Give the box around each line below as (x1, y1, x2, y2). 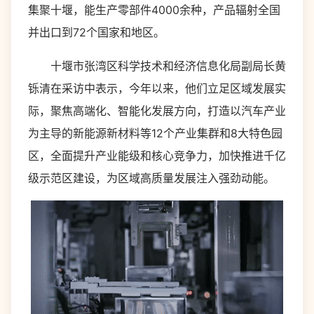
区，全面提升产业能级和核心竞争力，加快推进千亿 (28, 149, 286, 163)
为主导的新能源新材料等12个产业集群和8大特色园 (28, 126, 282, 140)
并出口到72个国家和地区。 (28, 25, 165, 39)
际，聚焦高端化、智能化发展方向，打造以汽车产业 (28, 104, 286, 118)
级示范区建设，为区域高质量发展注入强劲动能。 (28, 171, 275, 185)
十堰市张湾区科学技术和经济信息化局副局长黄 (28, 59, 286, 73)
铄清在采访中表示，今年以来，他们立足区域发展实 (28, 81, 286, 95)
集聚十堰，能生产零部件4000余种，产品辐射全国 (28, 3, 280, 17)
